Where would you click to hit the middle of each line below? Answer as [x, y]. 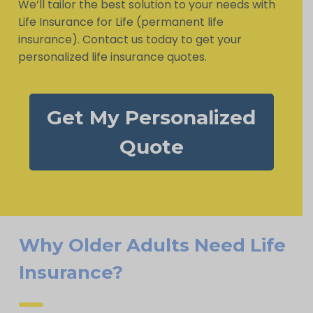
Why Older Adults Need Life [153, 245]
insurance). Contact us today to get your [130, 39]
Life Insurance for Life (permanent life [121, 22]
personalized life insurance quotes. [112, 57]
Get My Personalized [151, 117]
